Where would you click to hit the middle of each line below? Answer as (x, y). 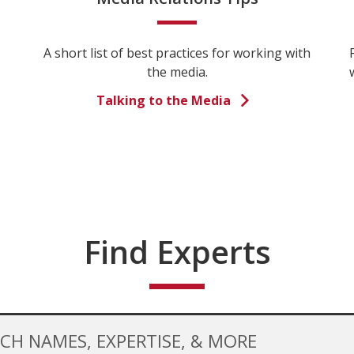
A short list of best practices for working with (177, 53)
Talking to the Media (164, 100)
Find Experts (177, 251)
